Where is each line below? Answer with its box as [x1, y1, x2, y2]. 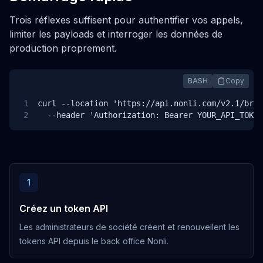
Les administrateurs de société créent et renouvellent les [19, 222, 240, 232]
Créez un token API [19, 203, 108, 214]
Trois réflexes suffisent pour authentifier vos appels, [9, 14, 243, 26]
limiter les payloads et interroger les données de [9, 28, 222, 40]
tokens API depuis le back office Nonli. [19, 236, 168, 246]
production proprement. [9, 42, 117, 54]
